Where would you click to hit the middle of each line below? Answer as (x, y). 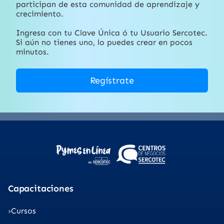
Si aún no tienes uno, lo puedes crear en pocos (104, 42)
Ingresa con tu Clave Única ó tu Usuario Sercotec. (112, 33)
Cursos (23, 211)
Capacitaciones (41, 188)
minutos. (32, 52)
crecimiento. (40, 14)
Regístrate (112, 80)
